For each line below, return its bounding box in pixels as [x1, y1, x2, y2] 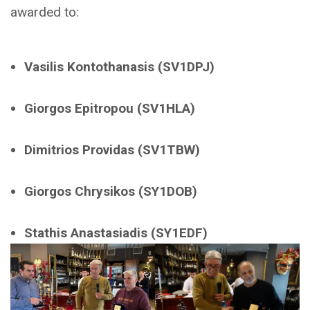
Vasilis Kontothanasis [24, 59, 154, 75]
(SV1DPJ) [158, 59, 215, 75]
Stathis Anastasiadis [24, 225, 147, 241]
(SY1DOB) [138, 183, 197, 200]
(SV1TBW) [134, 142, 200, 158]
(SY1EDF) [147, 225, 208, 241]
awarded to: [10, 4, 79, 21]
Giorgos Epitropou [24, 100, 134, 117]
